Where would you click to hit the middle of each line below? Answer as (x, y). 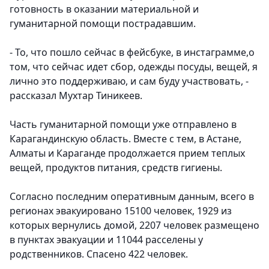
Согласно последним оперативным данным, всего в (132, 197)
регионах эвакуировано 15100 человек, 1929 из (121, 211)
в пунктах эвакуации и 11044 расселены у (106, 240)
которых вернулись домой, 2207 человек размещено (134, 225)
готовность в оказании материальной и (104, 9)
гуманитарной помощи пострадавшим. (103, 24)
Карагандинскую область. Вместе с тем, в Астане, (125, 139)
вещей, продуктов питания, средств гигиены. (116, 168)
